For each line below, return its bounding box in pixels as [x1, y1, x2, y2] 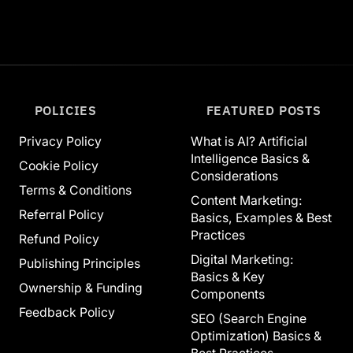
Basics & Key [191, 269, 265, 285]
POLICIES [34, 102, 97, 119]
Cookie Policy [19, 158, 98, 174]
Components [191, 287, 265, 303]
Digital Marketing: [191, 252, 294, 268]
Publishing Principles [19, 256, 140, 272]
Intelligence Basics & [191, 151, 310, 167]
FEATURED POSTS [206, 102, 321, 119]
